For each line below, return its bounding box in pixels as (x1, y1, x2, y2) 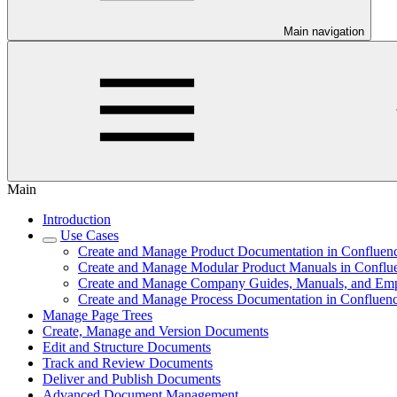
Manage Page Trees (43, 307, 152, 323)
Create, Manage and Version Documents (43, 323, 269, 339)
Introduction (43, 212, 111, 227)
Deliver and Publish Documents (43, 371, 221, 386)
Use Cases (60, 228, 119, 243)
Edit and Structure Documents (43, 339, 211, 354)
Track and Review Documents (43, 355, 213, 370)
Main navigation (284, 25, 364, 38)
